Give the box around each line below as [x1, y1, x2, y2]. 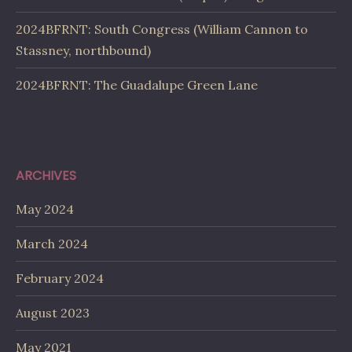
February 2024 [16, 269, 104, 286]
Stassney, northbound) [16, 42, 151, 58]
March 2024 [16, 235, 88, 251]
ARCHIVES [16, 166, 76, 185]
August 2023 [16, 304, 90, 321]
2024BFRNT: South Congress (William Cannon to [16, 20, 308, 37]
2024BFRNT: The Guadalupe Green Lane [16, 76, 258, 93]
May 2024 [16, 200, 74, 217]
